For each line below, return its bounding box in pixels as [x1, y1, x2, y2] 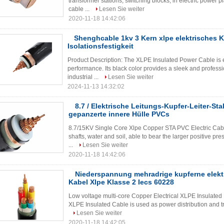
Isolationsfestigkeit [67, 42, 133, 50]
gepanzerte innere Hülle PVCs [68, 110, 169, 118]
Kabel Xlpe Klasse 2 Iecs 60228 [68, 178, 174, 186]
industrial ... [67, 73, 100, 80]
